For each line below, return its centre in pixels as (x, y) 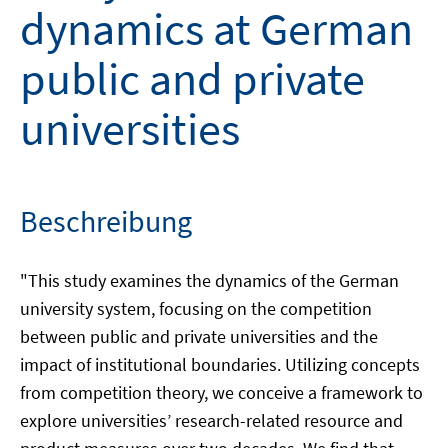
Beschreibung (106, 221)
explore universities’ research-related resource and (211, 420)
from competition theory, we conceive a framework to (221, 392)
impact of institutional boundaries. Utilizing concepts (220, 364)
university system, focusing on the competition (196, 308)
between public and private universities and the (199, 336)
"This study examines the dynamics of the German (209, 280)
